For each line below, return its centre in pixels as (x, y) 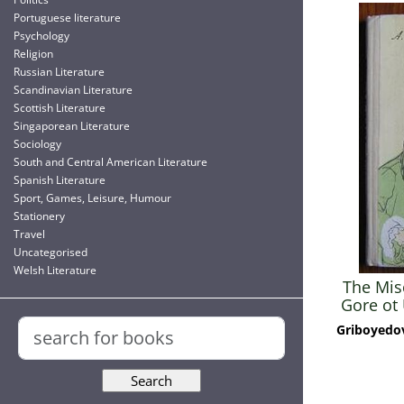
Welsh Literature (55, 270)
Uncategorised (50, 252)
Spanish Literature (60, 180)
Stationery (39, 216)
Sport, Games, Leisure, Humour (92, 198)
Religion (33, 54)
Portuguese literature (67, 18)
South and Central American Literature (110, 162)
